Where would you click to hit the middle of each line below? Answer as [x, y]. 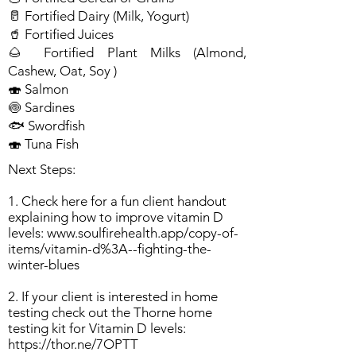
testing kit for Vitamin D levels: [97, 328]
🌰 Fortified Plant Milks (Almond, [127, 52]
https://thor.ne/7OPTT [73, 344]
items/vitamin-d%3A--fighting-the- [110, 249]
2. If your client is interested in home [113, 296]
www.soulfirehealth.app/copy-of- [143, 233]
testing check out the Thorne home [110, 312]
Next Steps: [42, 169]
